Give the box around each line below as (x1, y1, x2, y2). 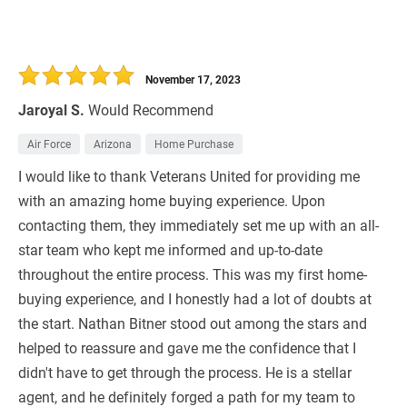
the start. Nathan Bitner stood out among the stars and (18, 313, 367, 333)
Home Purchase (154, 136, 233, 152)
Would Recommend (88, 100, 213, 120)
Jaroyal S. (18, 100, 84, 120)
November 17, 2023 (145, 72, 241, 87)
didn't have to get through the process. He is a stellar (18, 362, 352, 382)
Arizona (94, 136, 132, 152)
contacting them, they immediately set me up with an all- (18, 215, 379, 235)
